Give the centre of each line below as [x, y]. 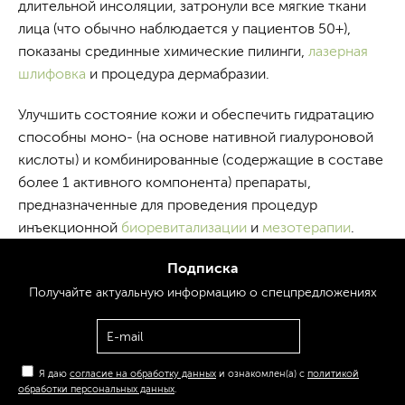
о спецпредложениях [311, 292]
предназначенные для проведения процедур [168, 205]
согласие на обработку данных [143, 373]
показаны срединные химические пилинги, [163, 51]
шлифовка [52, 74]
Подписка [202, 268]
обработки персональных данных [96, 389]
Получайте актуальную [96, 292]
